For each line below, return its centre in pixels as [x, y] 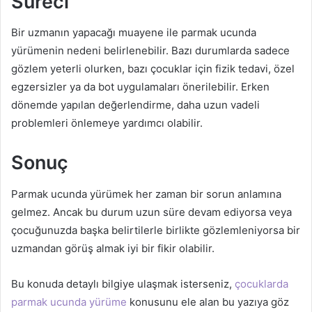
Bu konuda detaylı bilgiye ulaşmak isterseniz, [123, 283]
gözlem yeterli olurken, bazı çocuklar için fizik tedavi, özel [153, 69]
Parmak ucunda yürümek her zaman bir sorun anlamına [146, 194]
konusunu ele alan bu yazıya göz [208, 302]
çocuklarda [262, 283]
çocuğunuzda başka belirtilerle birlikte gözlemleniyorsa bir [156, 230]
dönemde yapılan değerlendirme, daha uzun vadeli [135, 105]
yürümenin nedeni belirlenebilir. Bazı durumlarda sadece [150, 51]
